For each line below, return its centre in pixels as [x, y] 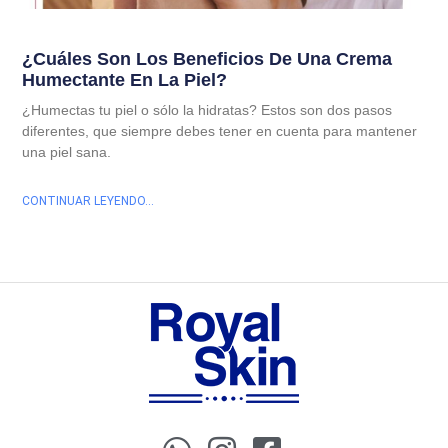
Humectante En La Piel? [125, 79]
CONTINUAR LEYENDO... [88, 200]
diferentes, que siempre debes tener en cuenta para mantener [220, 130]
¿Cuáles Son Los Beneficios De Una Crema [207, 58]
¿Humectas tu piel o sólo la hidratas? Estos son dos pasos [207, 109]
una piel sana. [67, 151]
